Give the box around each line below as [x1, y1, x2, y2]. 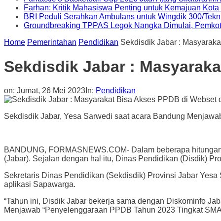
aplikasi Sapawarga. [4, 180, 75, 189]
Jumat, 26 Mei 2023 [17, 86, 85, 95]
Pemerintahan [27, 38, 76, 47]
